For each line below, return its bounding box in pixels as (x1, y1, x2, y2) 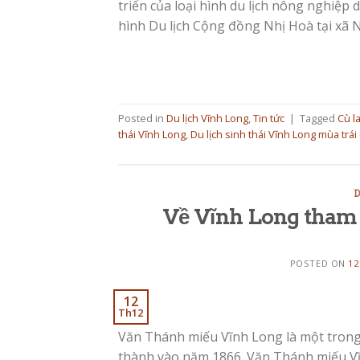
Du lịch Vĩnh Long (166, 110, 248, 125)
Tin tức (253, 110, 284, 125)
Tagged (300, 110, 337, 125)
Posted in (118, 110, 166, 125)
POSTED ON (289, 257, 349, 270)
